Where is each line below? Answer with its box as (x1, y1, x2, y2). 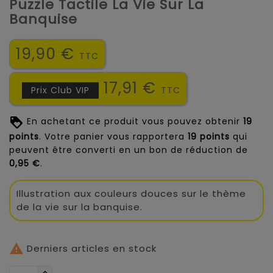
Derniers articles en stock (24, 241, 157, 255)
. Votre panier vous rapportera (39, 130, 188, 143)
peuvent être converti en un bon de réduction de (9, 143, 248, 156)
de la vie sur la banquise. (16, 200, 143, 213)
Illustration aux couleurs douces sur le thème (16, 186, 246, 200)
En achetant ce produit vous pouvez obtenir (24, 115, 243, 128)
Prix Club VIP (31, 84, 90, 97)
